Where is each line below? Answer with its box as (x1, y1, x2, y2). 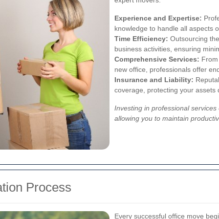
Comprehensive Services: (114, 55, 199, 64)
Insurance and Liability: (114, 76, 194, 84)
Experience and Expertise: (114, 14, 202, 22)
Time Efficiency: (114, 35, 168, 43)
